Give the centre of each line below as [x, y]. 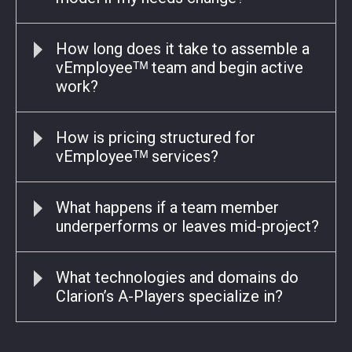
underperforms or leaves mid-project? [187, 226]
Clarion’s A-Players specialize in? [169, 296]
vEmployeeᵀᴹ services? [137, 156]
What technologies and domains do [177, 277]
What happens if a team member [167, 207]
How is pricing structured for [156, 137]
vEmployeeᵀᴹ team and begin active [180, 68]
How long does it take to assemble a [183, 49]
